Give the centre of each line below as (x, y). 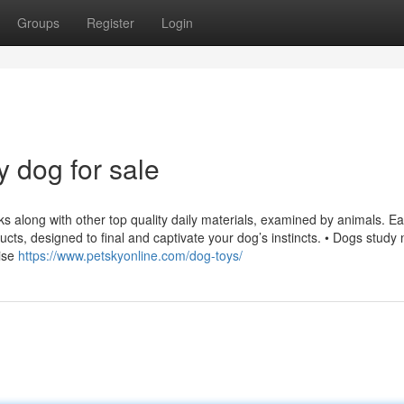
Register (110, 23)
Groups (38, 23)
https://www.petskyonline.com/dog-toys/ (130, 255)
